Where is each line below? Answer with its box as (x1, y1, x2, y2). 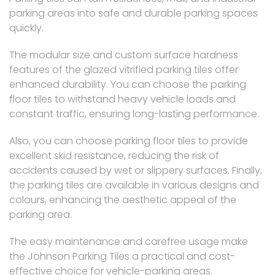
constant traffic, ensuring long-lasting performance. (9, 107, 259, 122)
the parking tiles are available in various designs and (9, 178, 259, 193)
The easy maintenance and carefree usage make (9, 234, 248, 249)
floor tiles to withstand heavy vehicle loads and (9, 92, 236, 107)
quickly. (9, 21, 44, 36)
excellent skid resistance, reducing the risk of (9, 149, 219, 163)
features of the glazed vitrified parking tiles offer (9, 63, 238, 77)
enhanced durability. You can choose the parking (9, 77, 246, 92)
